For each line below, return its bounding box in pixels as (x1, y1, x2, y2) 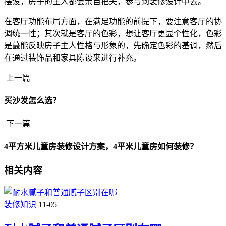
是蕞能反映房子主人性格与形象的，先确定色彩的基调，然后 (4, 41, 222, 50)
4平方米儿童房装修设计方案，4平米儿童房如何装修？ (4, 142, 198, 151)
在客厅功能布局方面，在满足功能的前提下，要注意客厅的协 (4, 17, 222, 26)
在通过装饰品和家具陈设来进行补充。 (4, 53, 141, 62)
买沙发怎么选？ (4, 96, 61, 105)
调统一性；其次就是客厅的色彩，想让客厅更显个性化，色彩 (4, 29, 222, 38)
